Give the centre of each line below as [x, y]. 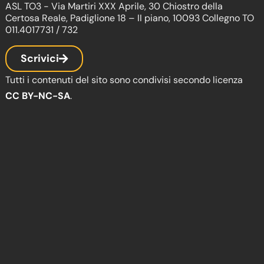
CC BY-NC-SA [38, 96]
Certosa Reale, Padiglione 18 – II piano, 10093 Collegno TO [130, 18]
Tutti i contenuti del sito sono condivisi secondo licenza [124, 80]
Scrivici [40, 59]
